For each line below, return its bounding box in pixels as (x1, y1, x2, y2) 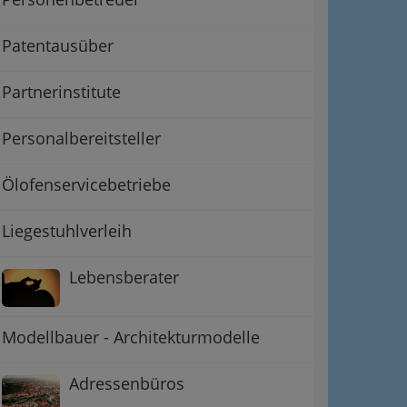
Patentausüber (2, 34, 114, 56)
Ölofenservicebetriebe (2, 173, 171, 195)
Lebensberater (69, 265, 179, 288)
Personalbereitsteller (2, 126, 161, 149)
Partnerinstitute (2, 80, 121, 103)
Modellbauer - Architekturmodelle (2, 326, 260, 349)
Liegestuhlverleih (2, 219, 132, 242)
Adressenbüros (69, 372, 184, 395)
